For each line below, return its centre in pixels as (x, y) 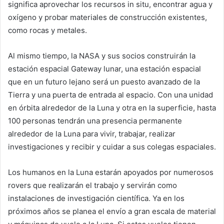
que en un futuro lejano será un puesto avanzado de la (104, 82)
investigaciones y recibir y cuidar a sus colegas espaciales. (112, 147)
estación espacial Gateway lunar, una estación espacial (104, 69)
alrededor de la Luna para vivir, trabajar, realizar (92, 134)
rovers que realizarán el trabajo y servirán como (92, 185)
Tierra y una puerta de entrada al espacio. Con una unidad (110, 95)
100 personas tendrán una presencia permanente (95, 121)
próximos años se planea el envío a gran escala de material (112, 211)
